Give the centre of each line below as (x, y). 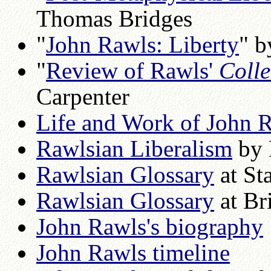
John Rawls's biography (150, 226)
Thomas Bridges (114, 18)
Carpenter (83, 96)
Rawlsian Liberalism (134, 148)
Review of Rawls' (132, 70)
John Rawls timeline (133, 252)
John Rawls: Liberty (142, 44)
